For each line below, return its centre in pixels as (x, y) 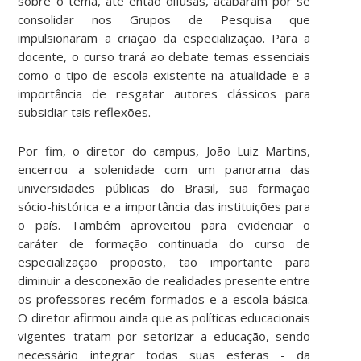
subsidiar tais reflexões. (85, 112)
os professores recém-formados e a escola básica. (164, 299)
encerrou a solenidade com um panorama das (164, 169)
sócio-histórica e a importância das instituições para (164, 206)
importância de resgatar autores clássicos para (164, 93)
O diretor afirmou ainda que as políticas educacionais (164, 317)
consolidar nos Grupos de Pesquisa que (164, 19)
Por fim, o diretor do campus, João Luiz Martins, (164, 150)
